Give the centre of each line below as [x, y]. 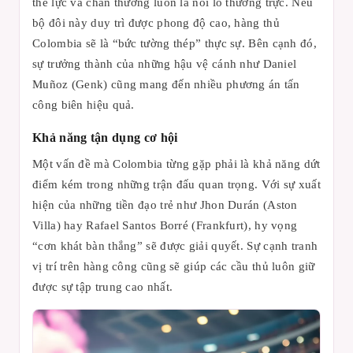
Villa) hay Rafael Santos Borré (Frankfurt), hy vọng [165, 225]
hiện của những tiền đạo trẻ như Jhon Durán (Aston [165, 204]
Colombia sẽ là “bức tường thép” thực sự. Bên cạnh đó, [175, 43]
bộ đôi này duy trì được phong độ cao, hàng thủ [156, 22]
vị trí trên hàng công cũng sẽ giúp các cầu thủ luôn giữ [174, 266]
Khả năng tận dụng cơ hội [105, 137]
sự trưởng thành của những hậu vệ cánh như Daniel [165, 63]
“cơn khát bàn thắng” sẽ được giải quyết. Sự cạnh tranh [175, 245]
